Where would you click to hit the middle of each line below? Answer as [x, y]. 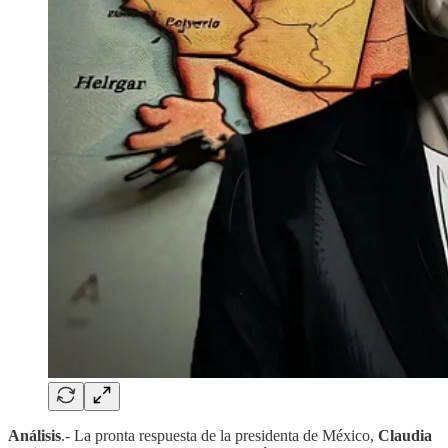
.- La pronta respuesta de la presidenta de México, [219, 435]
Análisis [34, 435]
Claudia [405, 435]
